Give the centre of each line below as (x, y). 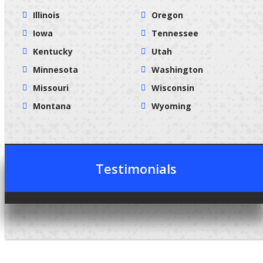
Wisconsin (173, 87)
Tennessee (175, 33)
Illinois (46, 15)
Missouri (51, 87)
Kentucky (53, 51)
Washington (177, 69)
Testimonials (136, 168)
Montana (52, 106)
